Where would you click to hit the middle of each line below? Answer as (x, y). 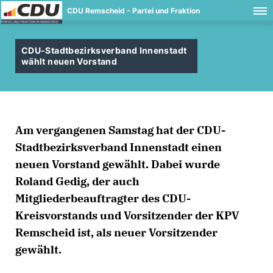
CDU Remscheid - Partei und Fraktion (133, 11)
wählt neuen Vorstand (69, 61)
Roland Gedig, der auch (77, 181)
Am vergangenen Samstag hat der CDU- (120, 130)
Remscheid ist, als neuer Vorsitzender (116, 232)
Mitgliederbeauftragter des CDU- (103, 198)
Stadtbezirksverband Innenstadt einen (119, 147)
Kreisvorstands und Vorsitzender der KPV (127, 215)
